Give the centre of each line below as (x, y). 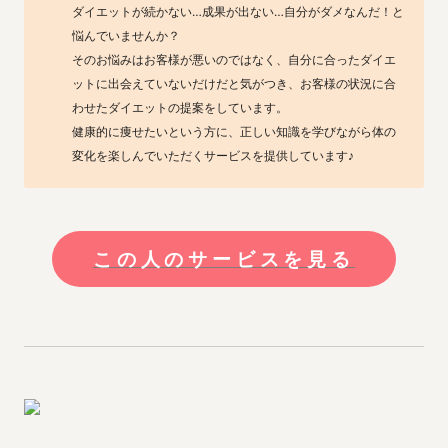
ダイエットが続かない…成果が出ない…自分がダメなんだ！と (237, 11)
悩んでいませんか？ (125, 35)
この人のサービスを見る (224, 259)
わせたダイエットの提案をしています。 (179, 107)
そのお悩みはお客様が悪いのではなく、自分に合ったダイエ (233, 59)
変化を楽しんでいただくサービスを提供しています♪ (212, 155)
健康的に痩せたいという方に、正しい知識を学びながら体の (233, 131)
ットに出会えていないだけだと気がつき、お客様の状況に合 (233, 83)
